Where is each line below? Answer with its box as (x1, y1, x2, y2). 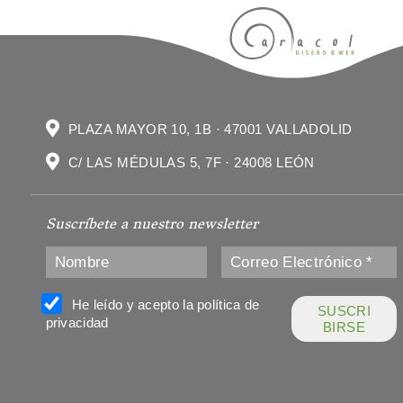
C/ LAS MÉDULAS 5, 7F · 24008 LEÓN (68, 154, 315, 170)
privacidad (45, 315, 109, 331)
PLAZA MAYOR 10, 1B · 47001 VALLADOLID (68, 121, 353, 137)
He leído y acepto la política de (67, 297, 260, 313)
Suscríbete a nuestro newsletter (45, 215, 258, 233)
